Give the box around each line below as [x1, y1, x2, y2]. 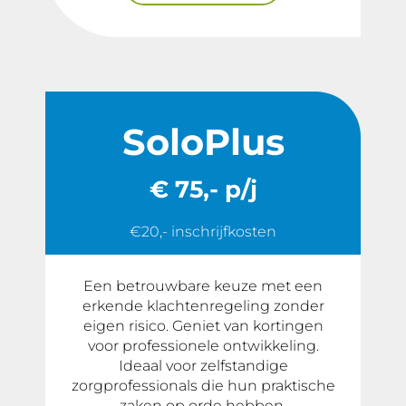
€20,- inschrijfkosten [130, 223, 276, 240]
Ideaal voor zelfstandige [118, 357, 288, 374]
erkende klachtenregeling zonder [82, 297, 324, 314]
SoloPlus [121, 120, 285, 164]
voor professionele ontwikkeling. [87, 337, 319, 354]
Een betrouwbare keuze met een [83, 277, 323, 295]
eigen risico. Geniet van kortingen [82, 317, 324, 334]
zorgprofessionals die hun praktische [71, 377, 335, 394]
